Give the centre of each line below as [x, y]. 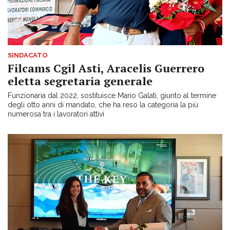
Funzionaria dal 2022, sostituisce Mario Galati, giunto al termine [112, 96]
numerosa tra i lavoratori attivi [56, 114]
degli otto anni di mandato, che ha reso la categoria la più [103, 105]
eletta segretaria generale [80, 81]
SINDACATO [28, 55]
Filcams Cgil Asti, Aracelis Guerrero [106, 68]
